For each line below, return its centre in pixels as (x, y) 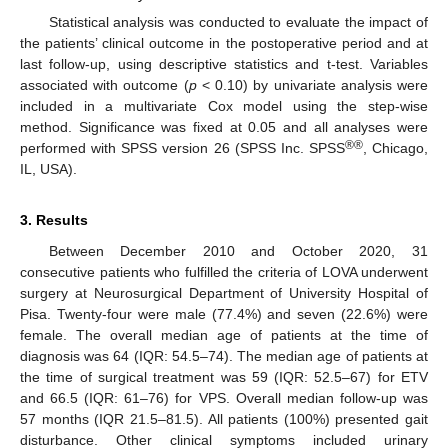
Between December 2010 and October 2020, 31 (238, 250)
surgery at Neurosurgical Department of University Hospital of (224, 292)
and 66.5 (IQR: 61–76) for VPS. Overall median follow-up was (224, 397)
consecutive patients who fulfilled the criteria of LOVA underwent (224, 271)
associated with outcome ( (104, 84)
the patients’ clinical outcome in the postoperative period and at (224, 42)
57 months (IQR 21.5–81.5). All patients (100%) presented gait (224, 418)
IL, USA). (48, 168)
